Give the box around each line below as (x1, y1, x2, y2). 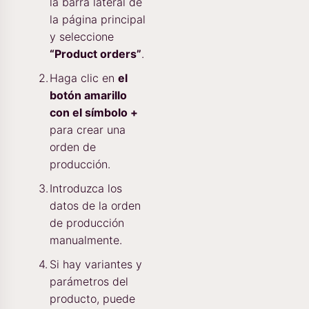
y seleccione (50, 30, 114, 44)
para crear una (50, 123, 126, 137)
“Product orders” (50, 47, 141, 61)
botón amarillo (50, 88, 127, 103)
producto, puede (50, 292, 135, 306)
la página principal (50, 12, 146, 27)
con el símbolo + (50, 106, 138, 120)
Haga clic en (50, 71, 118, 86)
